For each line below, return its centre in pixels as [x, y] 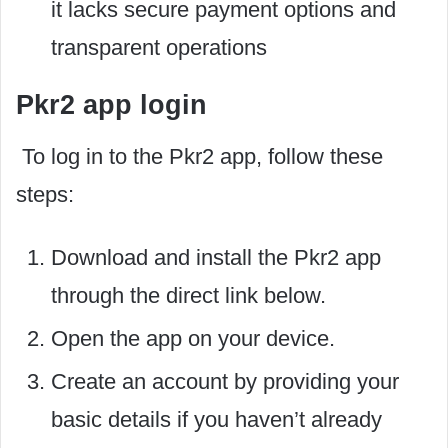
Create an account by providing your [225, 381]
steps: [45, 194]
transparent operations [159, 47]
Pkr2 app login [111, 105]
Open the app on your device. [193, 338]
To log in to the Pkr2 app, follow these [199, 156]
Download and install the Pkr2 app [216, 257]
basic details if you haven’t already [216, 419]
